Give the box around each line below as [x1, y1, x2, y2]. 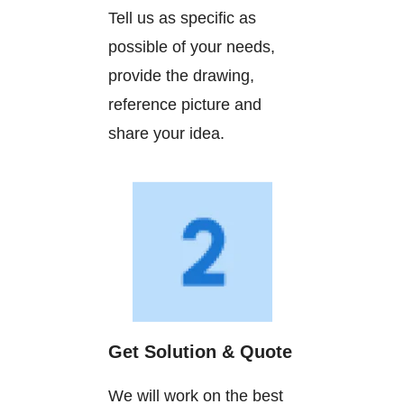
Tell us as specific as [108, 8, 256, 27]
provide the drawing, [108, 66, 254, 85]
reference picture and [108, 95, 262, 114]
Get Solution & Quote [108, 341, 292, 362]
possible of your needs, [108, 37, 275, 56]
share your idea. [108, 124, 225, 142]
